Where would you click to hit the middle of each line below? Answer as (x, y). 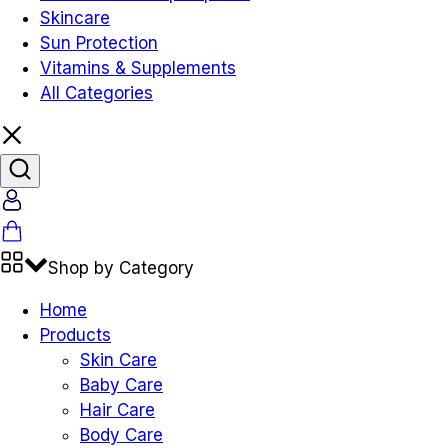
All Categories (96, 93)
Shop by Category (121, 268)
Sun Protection (99, 43)
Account (57, 199)
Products (75, 335)
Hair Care (117, 410)
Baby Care (121, 385)
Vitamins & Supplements (138, 68)
